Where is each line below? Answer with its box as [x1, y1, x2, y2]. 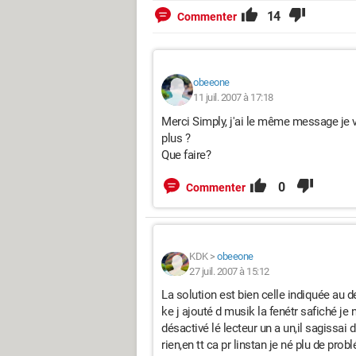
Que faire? [161, 148, 211, 162]
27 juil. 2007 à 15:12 [189, 265, 269, 277]
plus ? [161, 131, 190, 145]
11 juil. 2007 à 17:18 [193, 91, 273, 103]
